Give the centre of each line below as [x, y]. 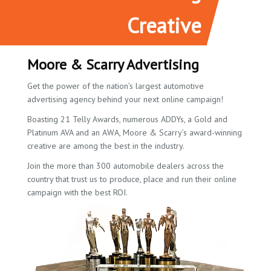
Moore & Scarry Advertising [113, 65]
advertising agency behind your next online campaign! [125, 100]
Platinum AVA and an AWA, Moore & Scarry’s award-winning [135, 133]
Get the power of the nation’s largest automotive [116, 86]
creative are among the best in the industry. [106, 146]
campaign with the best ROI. [77, 193]
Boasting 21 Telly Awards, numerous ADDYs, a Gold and [127, 119]
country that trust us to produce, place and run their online [132, 179]
